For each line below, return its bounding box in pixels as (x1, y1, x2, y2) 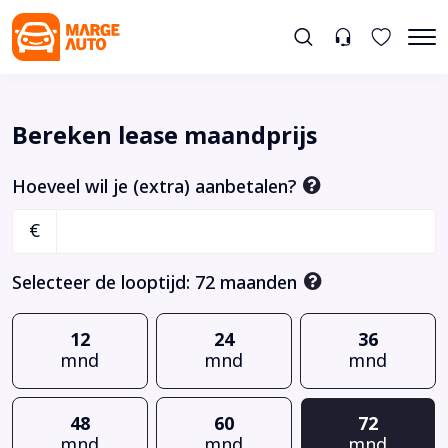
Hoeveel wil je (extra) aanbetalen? (12, 173, 301, 200)
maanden (220, 269, 297, 296)
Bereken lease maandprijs (12, 118, 317, 153)
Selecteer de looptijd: (12, 269, 195, 296)
